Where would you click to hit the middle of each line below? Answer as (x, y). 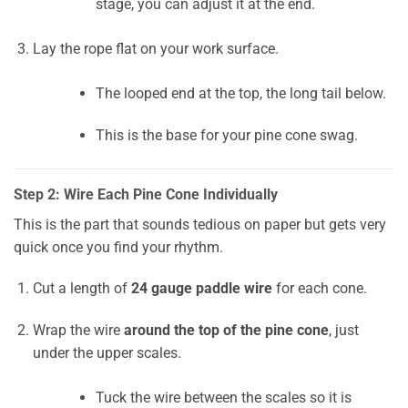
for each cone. (319, 289)
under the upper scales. (107, 353)
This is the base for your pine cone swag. (226, 135)
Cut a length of (82, 289)
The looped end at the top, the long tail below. (240, 93)
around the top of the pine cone (226, 331)
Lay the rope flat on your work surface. (155, 48)
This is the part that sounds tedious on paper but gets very (200, 224)
